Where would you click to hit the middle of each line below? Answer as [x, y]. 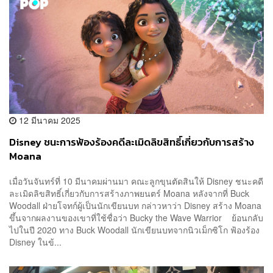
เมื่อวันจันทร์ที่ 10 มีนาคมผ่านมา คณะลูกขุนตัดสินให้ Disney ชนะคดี [136, 181]
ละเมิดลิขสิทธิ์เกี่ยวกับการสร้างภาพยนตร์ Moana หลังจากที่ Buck [129, 193]
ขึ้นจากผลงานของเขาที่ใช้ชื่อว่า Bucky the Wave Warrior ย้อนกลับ [136, 218]
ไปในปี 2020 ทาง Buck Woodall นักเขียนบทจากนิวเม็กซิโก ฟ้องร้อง [134, 230]
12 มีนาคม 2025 [48, 120]
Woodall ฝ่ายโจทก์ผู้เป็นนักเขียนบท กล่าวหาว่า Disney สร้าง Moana [135, 206]
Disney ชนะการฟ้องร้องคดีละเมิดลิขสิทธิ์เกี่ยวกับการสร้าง [132, 142]
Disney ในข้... [35, 242]
